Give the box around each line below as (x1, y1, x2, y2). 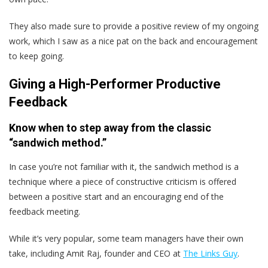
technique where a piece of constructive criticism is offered (9, 175, 236, 187)
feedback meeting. (9, 205, 80, 217)
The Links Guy (183, 247, 237, 259)
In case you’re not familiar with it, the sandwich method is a (9, 160, 239, 172)
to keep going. (9, 50, 64, 62)
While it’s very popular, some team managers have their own (9, 232, 243, 244)
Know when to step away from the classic (9, 121, 211, 134)
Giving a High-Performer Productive (9, 76, 221, 92)
